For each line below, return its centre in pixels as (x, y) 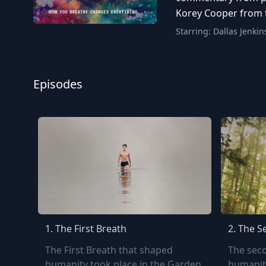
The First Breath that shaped (109, 250)
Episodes (58, 84)
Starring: (194, 31)
